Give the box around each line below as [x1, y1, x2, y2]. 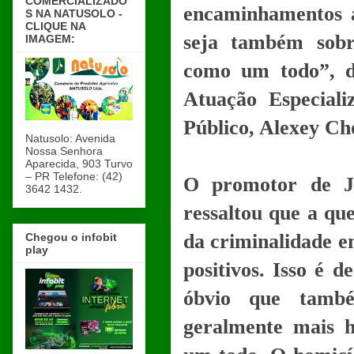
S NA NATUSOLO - [25, 6, 122, 20]
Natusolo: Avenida [25, 131, 115, 145]
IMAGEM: [25, 32, 75, 45]
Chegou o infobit [25, 230, 117, 243]
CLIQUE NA [25, 19, 86, 32]
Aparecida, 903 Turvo [25, 156, 133, 170]
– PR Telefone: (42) [25, 169, 122, 183]
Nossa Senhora [25, 144, 103, 157]
